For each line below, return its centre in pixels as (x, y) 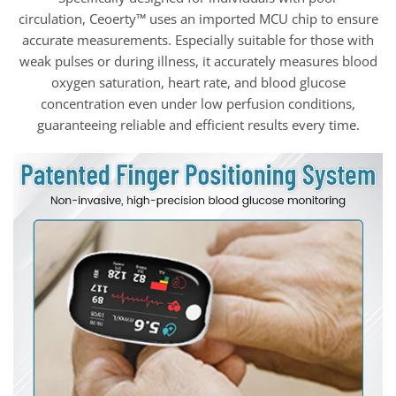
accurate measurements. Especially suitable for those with (198, 40)
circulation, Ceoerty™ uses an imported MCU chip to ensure (198, 19)
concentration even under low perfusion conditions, (198, 103)
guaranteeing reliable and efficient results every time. (198, 125)
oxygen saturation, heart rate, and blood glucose (198, 82)
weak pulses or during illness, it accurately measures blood (198, 61)
